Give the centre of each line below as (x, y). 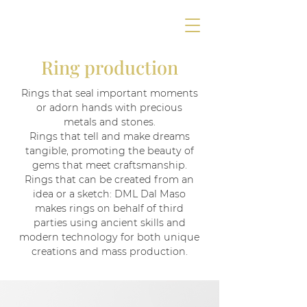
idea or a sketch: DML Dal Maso (109, 194)
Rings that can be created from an (109, 180)
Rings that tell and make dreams (109, 136)
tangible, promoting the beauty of (109, 151)
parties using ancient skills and (109, 223)
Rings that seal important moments (109, 93)
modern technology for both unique (109, 237)
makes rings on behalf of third (109, 208)
